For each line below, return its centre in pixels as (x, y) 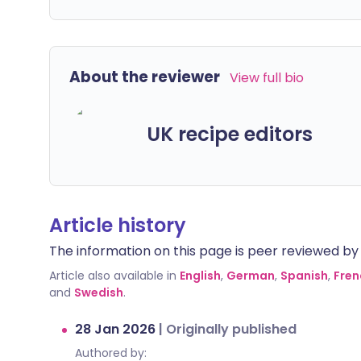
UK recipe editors (230, 134)
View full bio (267, 78)
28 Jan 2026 (117, 329)
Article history (118, 225)
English (200, 276)
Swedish (99, 293)
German (251, 276)
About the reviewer (145, 77)
